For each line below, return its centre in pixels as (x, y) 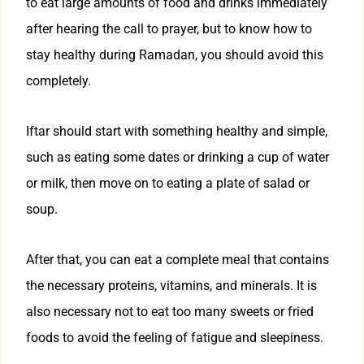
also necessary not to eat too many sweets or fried (170, 312)
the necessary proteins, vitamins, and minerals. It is (171, 286)
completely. (58, 81)
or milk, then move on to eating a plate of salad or (168, 184)
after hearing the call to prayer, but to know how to (169, 29)
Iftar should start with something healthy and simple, (177, 132)
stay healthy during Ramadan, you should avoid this (175, 55)
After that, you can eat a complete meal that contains (178, 260)
